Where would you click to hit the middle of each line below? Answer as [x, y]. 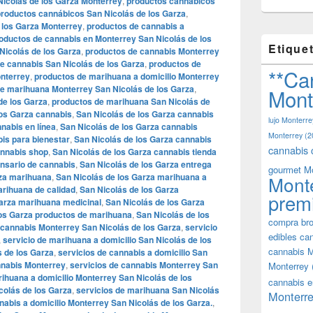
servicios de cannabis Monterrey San [144, 265]
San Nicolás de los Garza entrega [146, 164]
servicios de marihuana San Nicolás [148, 290]
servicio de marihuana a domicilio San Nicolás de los [107, 240]
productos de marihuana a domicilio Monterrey [127, 76]
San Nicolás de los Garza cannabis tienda [134, 152]
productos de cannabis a [136, 26]
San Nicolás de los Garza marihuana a [131, 177]
